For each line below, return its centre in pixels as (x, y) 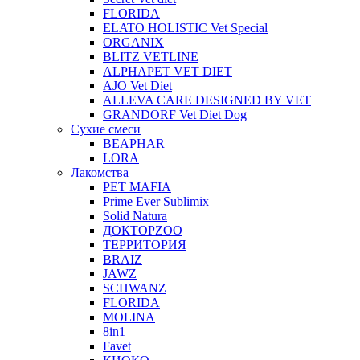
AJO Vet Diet (137, 85)
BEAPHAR (134, 143)
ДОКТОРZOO (143, 230)
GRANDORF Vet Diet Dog (175, 114)
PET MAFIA (137, 186)
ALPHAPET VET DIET (168, 71)
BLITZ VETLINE (151, 56)
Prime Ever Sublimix (156, 201)
